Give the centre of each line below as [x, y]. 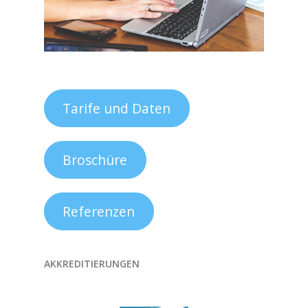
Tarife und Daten [117, 108]
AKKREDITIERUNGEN [92, 263]
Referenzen [99, 211]
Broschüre [95, 160]
